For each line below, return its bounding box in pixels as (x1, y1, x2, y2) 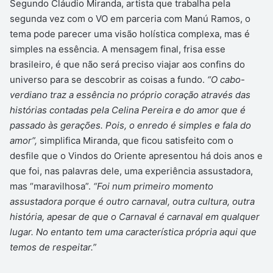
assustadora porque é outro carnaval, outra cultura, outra (10, 196, 255, 208)
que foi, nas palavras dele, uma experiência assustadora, (10, 165, 253, 177)
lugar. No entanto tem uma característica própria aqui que (10, 226, 257, 238)
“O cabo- (207, 74, 245, 86)
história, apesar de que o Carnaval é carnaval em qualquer (10, 211, 260, 223)
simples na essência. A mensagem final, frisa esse (10, 43, 225, 55)
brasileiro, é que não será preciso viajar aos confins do (10, 58, 245, 71)
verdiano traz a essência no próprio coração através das (10, 89, 250, 101)
